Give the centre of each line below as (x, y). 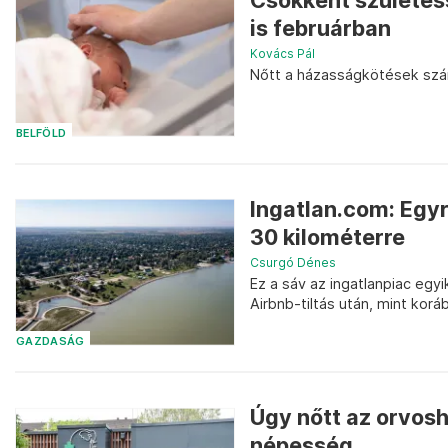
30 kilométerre (327, 236)
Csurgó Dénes (293, 262)
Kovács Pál (282, 54)
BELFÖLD (41, 133)
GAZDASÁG (50, 342)
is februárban (320, 28)
